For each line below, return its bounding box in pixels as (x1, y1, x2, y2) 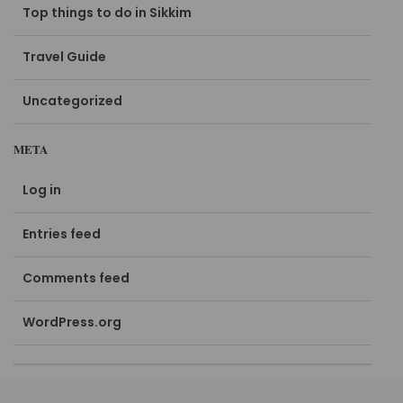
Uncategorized (22, 92, 123, 111)
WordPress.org (22, 313, 122, 332)
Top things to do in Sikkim (22, 4, 193, 22)
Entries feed (22, 225, 102, 244)
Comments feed (22, 269, 130, 288)
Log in (22, 181, 62, 200)
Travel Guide (22, 48, 107, 67)
